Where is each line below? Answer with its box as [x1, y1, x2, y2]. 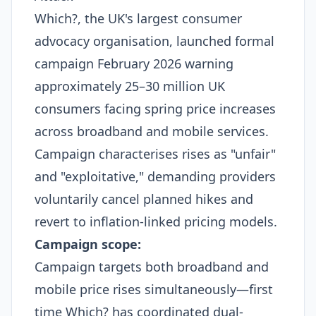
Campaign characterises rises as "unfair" [35, 145, 276, 162]
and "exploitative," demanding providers [35, 168, 276, 185]
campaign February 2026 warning [35, 55, 233, 72]
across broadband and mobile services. [35, 123, 269, 140]
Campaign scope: [35, 236, 141, 253]
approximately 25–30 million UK [35, 78, 225, 95]
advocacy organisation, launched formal [35, 32, 274, 49]
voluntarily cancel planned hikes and [35, 190, 253, 207]
